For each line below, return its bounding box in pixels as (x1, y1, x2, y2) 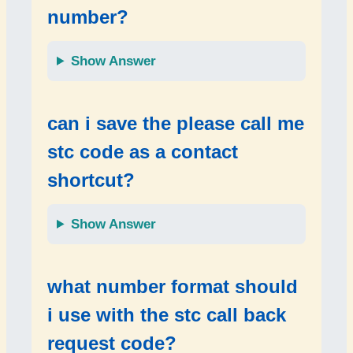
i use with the (47, 304, 174, 325)
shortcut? (47, 169, 135, 191)
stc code (47, 141, 124, 162)
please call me (176, 113, 304, 134)
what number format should (47, 276, 298, 297)
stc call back (174, 304, 286, 325)
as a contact (124, 141, 238, 162)
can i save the (47, 113, 176, 134)
